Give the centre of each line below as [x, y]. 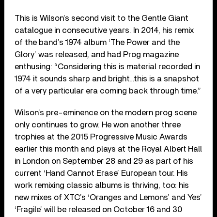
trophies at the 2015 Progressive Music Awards [101, 137]
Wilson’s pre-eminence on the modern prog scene [106, 113]
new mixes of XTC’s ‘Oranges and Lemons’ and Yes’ [108, 198]
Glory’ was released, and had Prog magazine [97, 55]
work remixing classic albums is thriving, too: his [102, 186]
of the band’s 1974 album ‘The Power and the [97, 43]
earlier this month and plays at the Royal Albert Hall [108, 149]
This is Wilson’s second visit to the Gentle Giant [102, 18]
